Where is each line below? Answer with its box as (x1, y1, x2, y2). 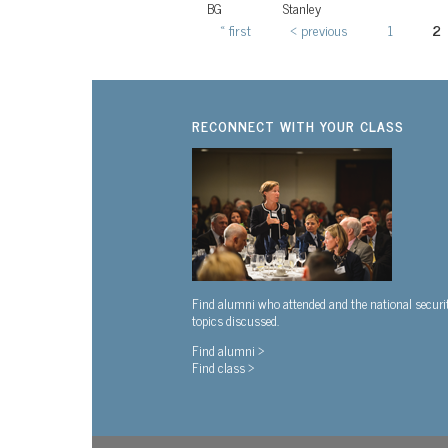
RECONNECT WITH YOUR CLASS (192, 113, 404, 137)
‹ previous (290, 17, 348, 41)
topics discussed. (192, 308, 279, 331)
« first (220, 17, 251, 41)
